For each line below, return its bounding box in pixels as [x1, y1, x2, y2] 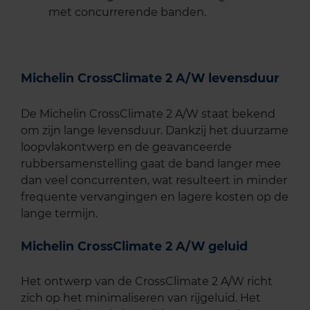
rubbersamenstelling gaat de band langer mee [21, 156, 281, 170]
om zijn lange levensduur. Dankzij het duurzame [21, 123, 289, 137]
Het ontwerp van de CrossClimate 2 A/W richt [21, 274, 273, 288]
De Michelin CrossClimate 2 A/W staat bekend [21, 107, 275, 120]
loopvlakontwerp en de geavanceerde [21, 140, 232, 154]
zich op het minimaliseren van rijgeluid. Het [21, 291, 261, 304]
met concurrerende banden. [48, 6, 206, 19]
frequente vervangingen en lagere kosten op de [21, 190, 289, 203]
